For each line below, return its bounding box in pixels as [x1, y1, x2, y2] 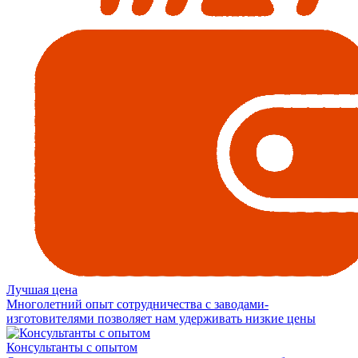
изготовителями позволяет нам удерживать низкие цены [6, 311, 316, 325]
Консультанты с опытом [6, 340, 137, 354]
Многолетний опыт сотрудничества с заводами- [6, 296, 268, 311]
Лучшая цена [6, 282, 78, 296]
